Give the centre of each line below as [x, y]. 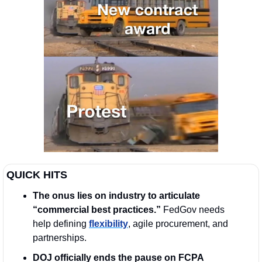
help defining [61, 223]
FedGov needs [194, 209]
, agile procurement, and [178, 223]
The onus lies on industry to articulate [116, 195]
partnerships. [60, 237]
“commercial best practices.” [98, 209]
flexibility [108, 223]
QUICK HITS [37, 175]
